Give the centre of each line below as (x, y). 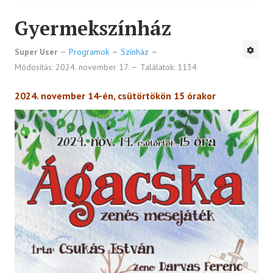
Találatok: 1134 (168, 67)
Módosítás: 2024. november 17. (73, 67)
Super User (36, 52)
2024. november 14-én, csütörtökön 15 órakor (115, 96)
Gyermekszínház (93, 28)
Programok (89, 52)
